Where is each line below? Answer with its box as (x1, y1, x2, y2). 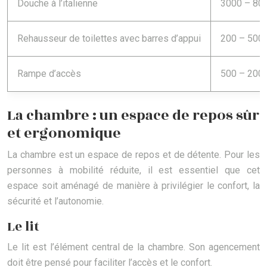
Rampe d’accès (17, 68, 81, 80)
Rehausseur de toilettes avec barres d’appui (17, 33, 201, 45)
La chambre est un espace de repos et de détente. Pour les (7, 149, 260, 161)
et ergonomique (7, 123, 121, 145)
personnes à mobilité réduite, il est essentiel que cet (7, 164, 260, 176)
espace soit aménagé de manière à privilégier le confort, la (7, 180, 260, 192)
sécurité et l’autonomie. (7, 195, 104, 207)
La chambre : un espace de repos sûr (7, 105, 259, 127)
